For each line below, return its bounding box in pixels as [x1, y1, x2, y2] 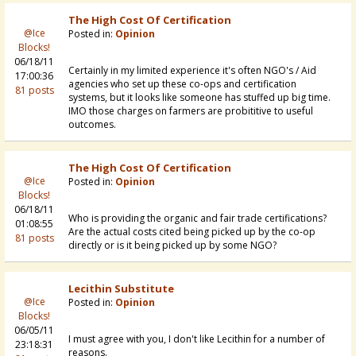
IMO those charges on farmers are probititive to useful [68, 104, 313, 118]
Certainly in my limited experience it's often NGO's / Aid [68, 64, 316, 78]
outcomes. [68, 118, 116, 132]
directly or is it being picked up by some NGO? [68, 238, 277, 253]
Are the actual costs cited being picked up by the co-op [68, 225, 315, 239]
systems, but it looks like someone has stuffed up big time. [68, 91, 331, 105]
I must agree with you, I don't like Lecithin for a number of [68, 332, 325, 346]
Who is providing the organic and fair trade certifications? [68, 211, 327, 226]
